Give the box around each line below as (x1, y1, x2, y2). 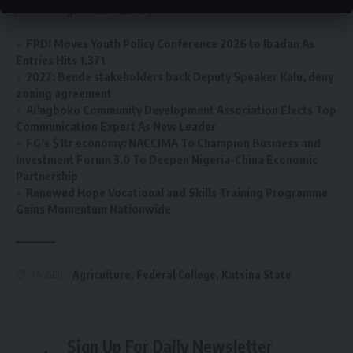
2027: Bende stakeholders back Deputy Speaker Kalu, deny (26, 69, 334, 84)
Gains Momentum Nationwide (16, 201, 171, 216)
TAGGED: (31, 268, 65, 281)
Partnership (16, 168, 78, 183)
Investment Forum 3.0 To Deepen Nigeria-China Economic (16, 151, 318, 166)
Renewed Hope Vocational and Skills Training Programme (26, 184, 329, 199)
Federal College (136, 267, 216, 281)
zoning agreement (16, 85, 112, 100)
